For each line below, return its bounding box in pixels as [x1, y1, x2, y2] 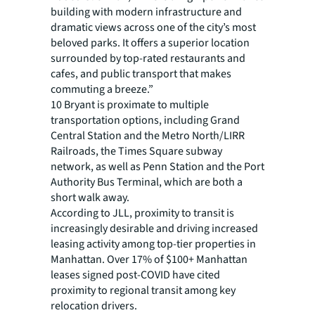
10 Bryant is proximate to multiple [51, 97, 209, 112]
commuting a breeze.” [51, 82, 153, 97]
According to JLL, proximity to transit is [51, 205, 234, 221]
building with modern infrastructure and [51, 4, 242, 20]
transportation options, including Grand [51, 112, 240, 128]
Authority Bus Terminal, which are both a [51, 174, 243, 190]
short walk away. [51, 190, 129, 205]
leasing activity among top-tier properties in [51, 236, 256, 252]
